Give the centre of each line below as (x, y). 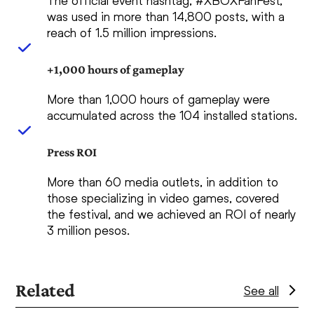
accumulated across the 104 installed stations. (172, 115)
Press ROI (72, 152)
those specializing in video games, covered (163, 198)
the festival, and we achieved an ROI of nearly (172, 214)
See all (261, 291)
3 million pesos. (89, 230)
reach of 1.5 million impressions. (132, 33)
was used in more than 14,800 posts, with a (166, 16)
